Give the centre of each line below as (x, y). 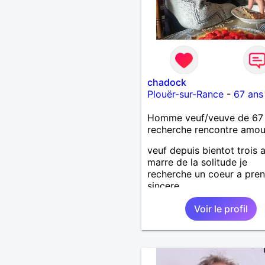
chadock (167, 82)
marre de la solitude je (197, 162)
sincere (163, 185)
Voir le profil (221, 209)
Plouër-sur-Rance (185, 94)
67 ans (248, 94)
